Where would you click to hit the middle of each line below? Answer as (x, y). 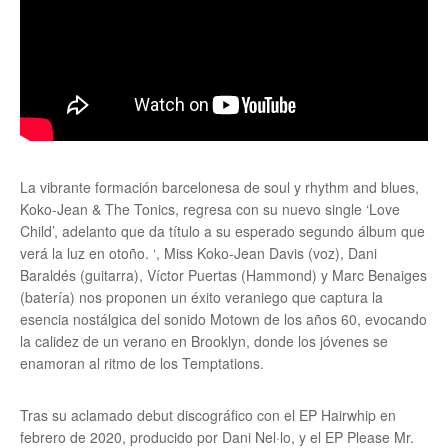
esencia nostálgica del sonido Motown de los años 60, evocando (223, 319)
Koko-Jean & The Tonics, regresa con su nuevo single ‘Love (210, 209)
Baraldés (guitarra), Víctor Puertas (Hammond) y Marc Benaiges (223, 275)
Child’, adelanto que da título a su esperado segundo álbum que (222, 231)
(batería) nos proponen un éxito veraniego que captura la (201, 297)
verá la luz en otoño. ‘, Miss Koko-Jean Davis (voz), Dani (198, 253)
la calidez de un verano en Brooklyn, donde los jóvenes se (204, 341)
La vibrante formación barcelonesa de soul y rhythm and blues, (219, 187)
